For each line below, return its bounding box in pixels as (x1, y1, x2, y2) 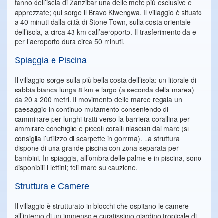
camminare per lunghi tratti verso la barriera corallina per (15, 114, 190, 124)
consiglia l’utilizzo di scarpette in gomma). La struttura (15, 133, 180, 144)
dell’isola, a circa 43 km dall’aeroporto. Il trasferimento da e (15, 27, 196, 37)
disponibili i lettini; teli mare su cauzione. (15, 163, 138, 173)
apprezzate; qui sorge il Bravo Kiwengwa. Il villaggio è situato (15, 7, 202, 18)
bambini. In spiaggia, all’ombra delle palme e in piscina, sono (15, 153, 201, 163)
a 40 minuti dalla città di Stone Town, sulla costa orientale (15, 17, 191, 27)
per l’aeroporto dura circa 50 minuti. (15, 36, 125, 47)
